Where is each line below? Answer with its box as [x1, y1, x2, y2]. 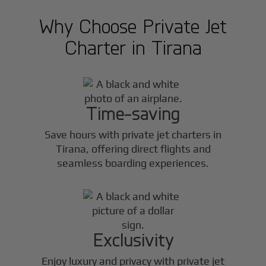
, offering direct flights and [85, 142, 211, 155]
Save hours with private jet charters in [45, 128, 221, 141]
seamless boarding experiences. [57, 156, 209, 169]
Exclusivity [92, 227, 174, 251]
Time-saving [86, 102, 180, 124]
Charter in [64, 36, 151, 59]
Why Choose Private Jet [39, 14, 227, 37]
